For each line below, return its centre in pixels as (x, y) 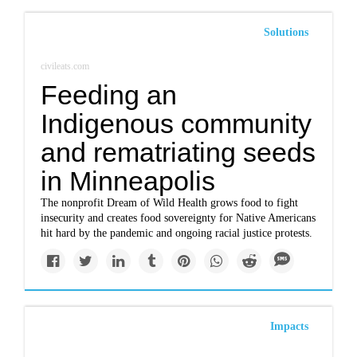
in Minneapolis (128, 181)
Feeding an (109, 95)
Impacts (289, 326)
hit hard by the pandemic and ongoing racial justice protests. (177, 233)
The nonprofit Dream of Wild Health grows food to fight (170, 203)
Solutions (286, 32)
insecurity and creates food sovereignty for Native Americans (178, 218)
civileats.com (65, 66)
